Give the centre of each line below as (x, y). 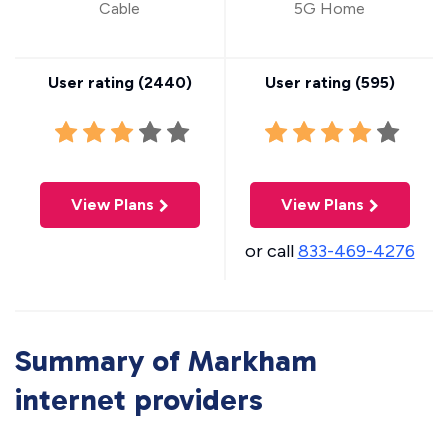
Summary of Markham (166, 361)
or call (271, 251)
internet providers (139, 400)
